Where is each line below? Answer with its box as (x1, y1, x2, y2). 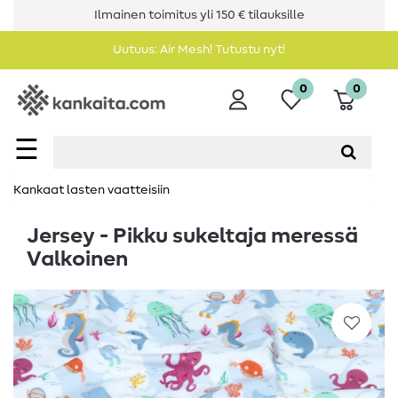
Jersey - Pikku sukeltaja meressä (27, 226, 358, 248)
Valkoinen (27, 249, 128, 271)
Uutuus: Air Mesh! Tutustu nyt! (113, 44, 285, 56)
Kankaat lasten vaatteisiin (13, 184, 170, 197)
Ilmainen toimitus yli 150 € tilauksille (93, 9, 305, 21)
